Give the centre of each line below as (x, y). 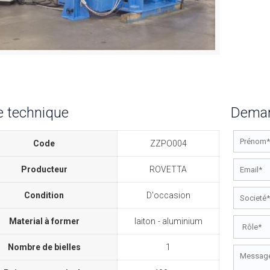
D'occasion (168, 196)
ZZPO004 (168, 144)
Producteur (44, 170)
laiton (145, 221)
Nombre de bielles (44, 247)
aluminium (182, 221)
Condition (44, 196)
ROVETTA (168, 170)
